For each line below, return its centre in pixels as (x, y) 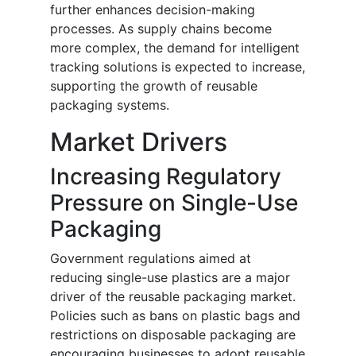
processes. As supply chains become (161, 29)
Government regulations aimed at (151, 259)
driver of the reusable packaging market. (173, 297)
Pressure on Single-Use (174, 203)
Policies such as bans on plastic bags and (175, 316)
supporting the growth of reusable (154, 86)
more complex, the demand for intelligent (175, 48)
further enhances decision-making (153, 10)
